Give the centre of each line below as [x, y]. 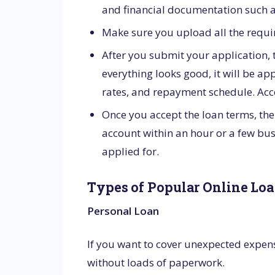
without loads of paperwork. [156, 262]
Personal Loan [123, 211]
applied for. [130, 151]
